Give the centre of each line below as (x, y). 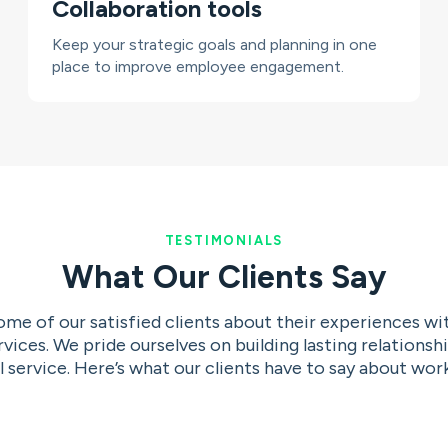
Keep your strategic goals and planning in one (214, 45)
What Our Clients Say (224, 277)
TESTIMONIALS (224, 241)
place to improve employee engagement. (197, 67)
